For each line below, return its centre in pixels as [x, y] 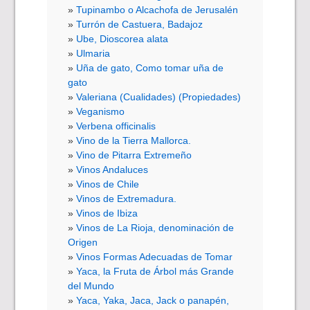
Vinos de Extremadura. [127, 198]
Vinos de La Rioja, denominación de [155, 227]
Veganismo [101, 111]
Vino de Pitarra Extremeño [134, 155]
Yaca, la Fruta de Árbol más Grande [155, 271]
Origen [83, 242]
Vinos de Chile [108, 184]
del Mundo [91, 285]
